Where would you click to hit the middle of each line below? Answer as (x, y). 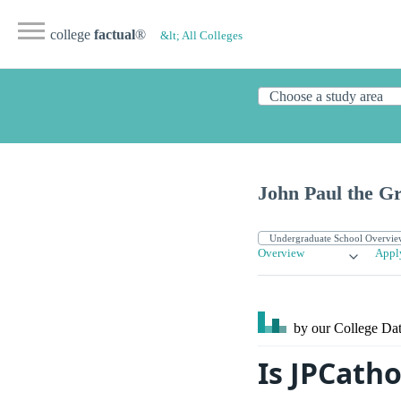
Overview (281, 254)
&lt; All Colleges (201, 36)
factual (115, 34)
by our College (336, 328)
